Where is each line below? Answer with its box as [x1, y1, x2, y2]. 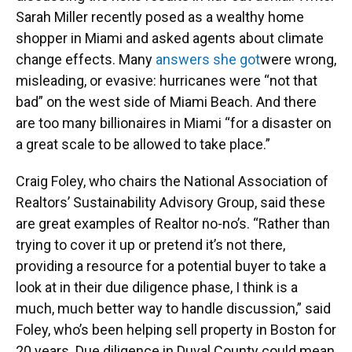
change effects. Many [16, 51, 156, 68]
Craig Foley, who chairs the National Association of [16, 173, 328, 190]
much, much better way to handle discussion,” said [16, 300, 331, 317]
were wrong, [260, 51, 336, 68]
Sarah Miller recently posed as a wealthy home [16, 9, 304, 26]
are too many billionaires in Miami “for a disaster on [16, 115, 332, 132]
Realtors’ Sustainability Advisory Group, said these [16, 194, 325, 211]
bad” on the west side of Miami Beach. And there [16, 93, 317, 111]
